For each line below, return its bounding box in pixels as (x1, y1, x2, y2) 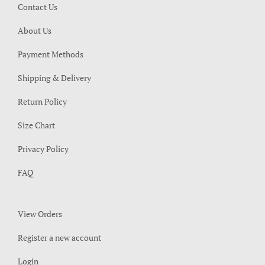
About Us (18, 24, 51, 36)
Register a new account (18, 231, 101, 243)
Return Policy (18, 95, 67, 107)
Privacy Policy (18, 143, 69, 154)
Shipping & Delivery (18, 72, 91, 83)
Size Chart (18, 119, 55, 131)
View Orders (18, 208, 62, 219)
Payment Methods (18, 48, 83, 60)
